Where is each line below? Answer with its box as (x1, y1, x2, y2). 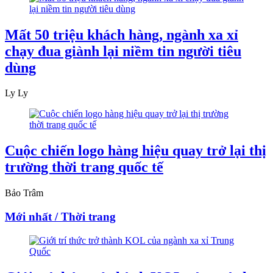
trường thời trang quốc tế (5, 159, 163, 175)
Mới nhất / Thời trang (5, 210, 116, 223)
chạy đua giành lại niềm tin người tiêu (5, 43, 241, 59)
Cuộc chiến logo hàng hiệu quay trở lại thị (5, 143, 266, 159)
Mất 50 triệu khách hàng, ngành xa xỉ (5, 26, 238, 43)
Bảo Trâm (5, 188, 43, 199)
